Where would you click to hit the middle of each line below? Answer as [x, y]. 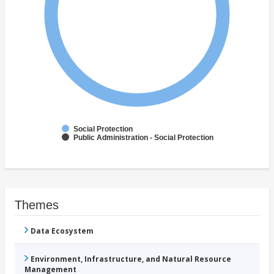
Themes [37, 205]
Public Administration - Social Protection [143, 138]
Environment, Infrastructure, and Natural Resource [131, 259]
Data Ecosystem [62, 231]
